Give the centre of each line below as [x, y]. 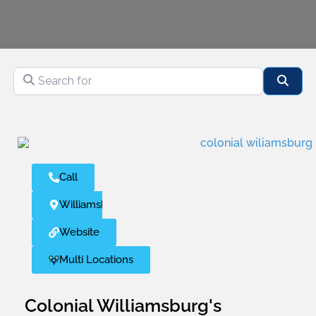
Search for [40, 72]
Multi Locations [96, 260]
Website [79, 232]
